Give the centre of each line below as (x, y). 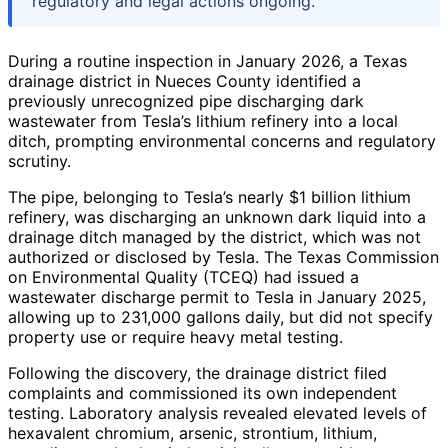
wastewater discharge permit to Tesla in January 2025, (217, 296)
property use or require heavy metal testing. (175, 336)
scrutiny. (39, 160)
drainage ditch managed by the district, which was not (214, 236)
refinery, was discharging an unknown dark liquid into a (217, 216)
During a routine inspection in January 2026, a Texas (207, 60)
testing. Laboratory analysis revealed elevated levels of (217, 412)
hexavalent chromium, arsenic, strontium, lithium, (192, 432)
